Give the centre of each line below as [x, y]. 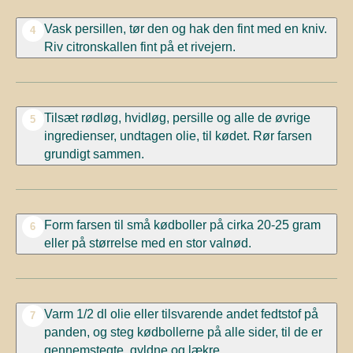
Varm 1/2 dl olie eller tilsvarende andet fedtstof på [181, 313]
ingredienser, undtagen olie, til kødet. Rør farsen [178, 135]
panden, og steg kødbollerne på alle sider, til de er [183, 331]
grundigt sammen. [94, 153]
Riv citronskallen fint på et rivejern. [139, 46]
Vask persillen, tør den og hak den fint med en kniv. [185, 28]
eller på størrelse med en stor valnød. [147, 242]
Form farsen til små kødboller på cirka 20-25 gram [182, 224]
